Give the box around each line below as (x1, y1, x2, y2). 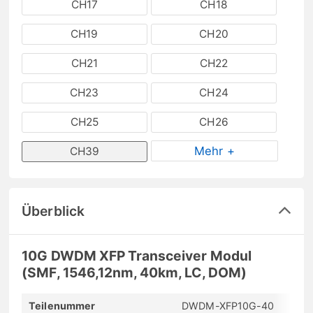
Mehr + (194, 143, 235, 158)
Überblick (22, 202, 85, 219)
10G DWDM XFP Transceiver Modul (22, 247, 252, 264)
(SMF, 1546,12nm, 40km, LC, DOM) (22, 263, 247, 281)
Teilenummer (29, 299, 95, 312)
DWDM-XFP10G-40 (182, 299, 275, 312)
